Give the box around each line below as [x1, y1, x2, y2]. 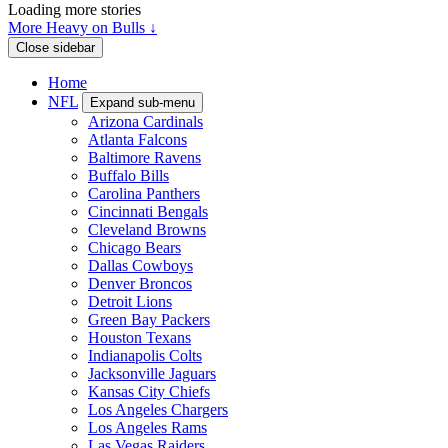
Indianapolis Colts [88, 347, 202, 365]
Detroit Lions [88, 293, 172, 311]
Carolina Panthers [88, 185, 200, 203]
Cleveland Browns [88, 221, 206, 239]
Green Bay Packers [88, 311, 210, 329]
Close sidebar [16, 40, 95, 56]
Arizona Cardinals [88, 113, 203, 131]
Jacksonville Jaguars [88, 365, 216, 383]
